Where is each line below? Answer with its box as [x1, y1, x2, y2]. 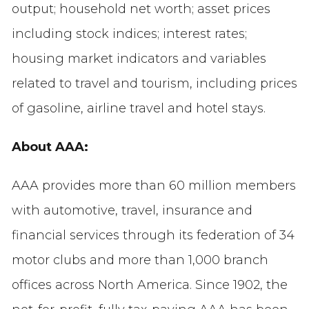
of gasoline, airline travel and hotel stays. [11, 101, 266, 117]
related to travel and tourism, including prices [11, 76, 297, 92]
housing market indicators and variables [11, 51, 266, 67]
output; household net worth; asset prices [11, 1, 270, 17]
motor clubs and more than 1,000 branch [11, 252, 268, 268]
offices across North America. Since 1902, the [11, 277, 288, 293]
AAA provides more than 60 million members [11, 178, 296, 194]
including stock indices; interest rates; [11, 26, 247, 42]
